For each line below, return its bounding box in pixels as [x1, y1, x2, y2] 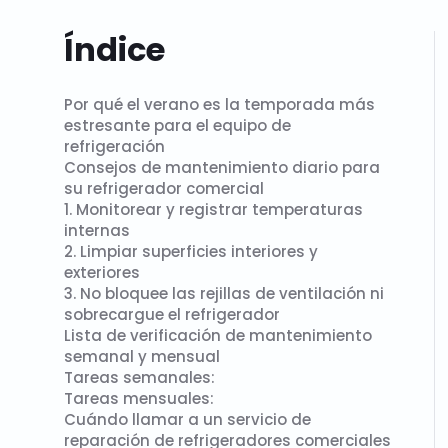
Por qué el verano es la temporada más [64, 94, 375, 115]
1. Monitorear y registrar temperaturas [64, 199, 363, 220]
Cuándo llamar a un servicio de [64, 409, 311, 430]
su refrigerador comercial [64, 178, 264, 199]
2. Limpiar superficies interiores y [64, 241, 318, 262]
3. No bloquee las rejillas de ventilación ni [64, 283, 384, 304]
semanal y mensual [64, 346, 220, 367]
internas [64, 220, 130, 241]
